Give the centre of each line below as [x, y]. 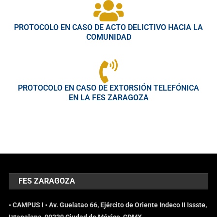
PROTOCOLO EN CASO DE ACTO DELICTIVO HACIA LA [108, 27]
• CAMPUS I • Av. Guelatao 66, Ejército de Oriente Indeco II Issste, [108, 205]
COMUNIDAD [108, 37]
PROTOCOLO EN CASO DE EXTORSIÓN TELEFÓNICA [108, 88]
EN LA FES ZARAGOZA [108, 97]
